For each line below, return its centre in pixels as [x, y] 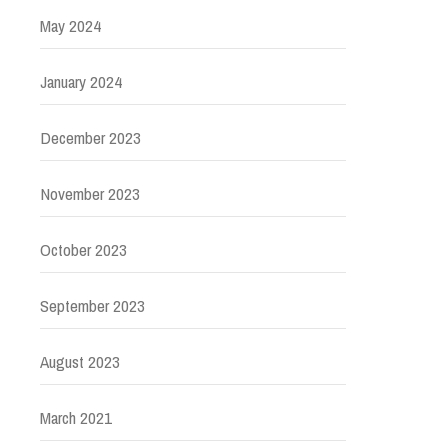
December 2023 [90, 137]
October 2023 [83, 249]
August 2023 [80, 361]
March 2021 [76, 417]
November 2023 [90, 193]
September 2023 [92, 305]
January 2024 [81, 81]
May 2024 [70, 25]
